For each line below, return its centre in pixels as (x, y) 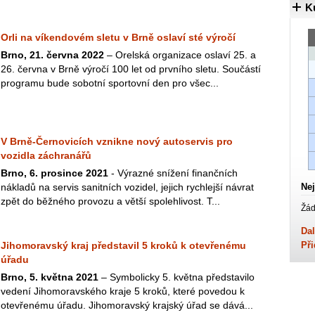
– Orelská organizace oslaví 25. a (180, 55)
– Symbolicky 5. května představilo (176, 277)
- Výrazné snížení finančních (173, 173)
